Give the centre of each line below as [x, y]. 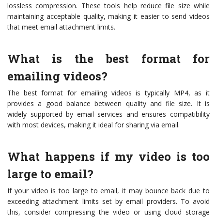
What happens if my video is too [108, 156]
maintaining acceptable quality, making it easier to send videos [108, 16]
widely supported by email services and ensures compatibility [108, 114]
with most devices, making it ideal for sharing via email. [93, 125]
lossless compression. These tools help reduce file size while [108, 6]
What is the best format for [108, 59]
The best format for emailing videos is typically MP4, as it [108, 93]
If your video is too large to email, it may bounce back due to [108, 191]
